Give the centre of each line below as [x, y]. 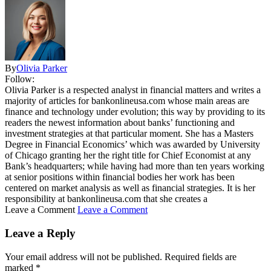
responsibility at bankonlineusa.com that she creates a [106, 199]
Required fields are [201, 256]
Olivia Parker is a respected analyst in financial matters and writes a [133, 90]
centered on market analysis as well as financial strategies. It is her [130, 188]
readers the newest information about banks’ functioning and [120, 123]
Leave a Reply [40, 233]
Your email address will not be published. [83, 256]
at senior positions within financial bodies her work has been [120, 177]
